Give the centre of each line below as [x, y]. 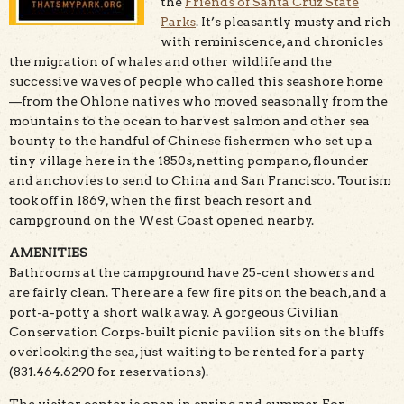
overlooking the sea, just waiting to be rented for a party [187, 351]
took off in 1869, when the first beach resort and [161, 200]
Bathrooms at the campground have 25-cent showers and [192, 272]
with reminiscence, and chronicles [272, 41]
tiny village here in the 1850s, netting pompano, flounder [189, 160]
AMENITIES [48, 252]
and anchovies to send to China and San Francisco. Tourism [200, 180]
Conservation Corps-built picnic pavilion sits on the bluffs [197, 331]
